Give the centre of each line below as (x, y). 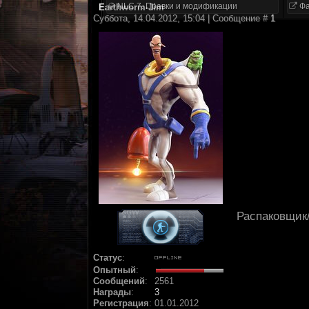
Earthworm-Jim (131, 7)
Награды (112, 292)
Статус (108, 258)
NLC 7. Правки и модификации (176, 6)
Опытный (114, 270)
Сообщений (119, 281)
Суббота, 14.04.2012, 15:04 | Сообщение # (182, 18)
